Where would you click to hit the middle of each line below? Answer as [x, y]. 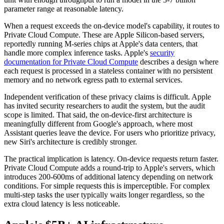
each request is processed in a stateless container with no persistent [108, 71]
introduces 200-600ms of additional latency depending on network [108, 177]
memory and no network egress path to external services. [93, 80]
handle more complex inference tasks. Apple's [77, 53]
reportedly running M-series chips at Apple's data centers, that [101, 44]
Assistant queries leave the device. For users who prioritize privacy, [110, 133]
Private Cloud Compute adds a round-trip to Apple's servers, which [109, 168]
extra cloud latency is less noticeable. [62, 204]
